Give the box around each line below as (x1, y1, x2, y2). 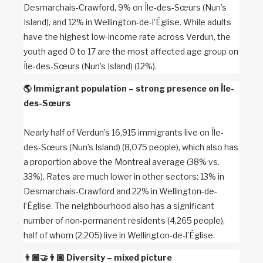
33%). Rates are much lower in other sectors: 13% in (23, 171, 224, 181)
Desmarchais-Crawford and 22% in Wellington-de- (23, 186, 217, 196)
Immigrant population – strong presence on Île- (33, 83, 234, 93)
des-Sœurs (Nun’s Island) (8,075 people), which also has (23, 142, 238, 152)
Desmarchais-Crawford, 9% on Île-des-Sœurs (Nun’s (23, 2, 227, 12)
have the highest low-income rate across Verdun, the (23, 32, 231, 42)
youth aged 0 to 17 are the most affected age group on (23, 46, 238, 56)
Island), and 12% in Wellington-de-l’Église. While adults (23, 17, 231, 27)
